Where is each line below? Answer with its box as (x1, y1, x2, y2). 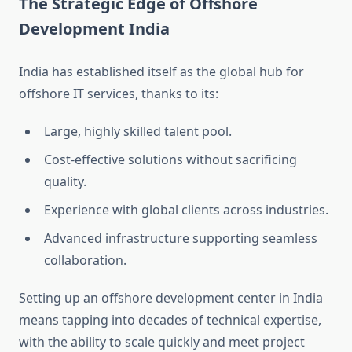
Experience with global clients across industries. (44, 201, 328, 219)
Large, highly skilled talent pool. (44, 123, 232, 141)
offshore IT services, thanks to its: (19, 85, 218, 103)
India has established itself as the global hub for (19, 63, 304, 81)
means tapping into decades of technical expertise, (19, 311, 321, 329)
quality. (44, 173, 86, 191)
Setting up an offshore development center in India (19, 289, 323, 307)
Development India (19, 18, 170, 40)
